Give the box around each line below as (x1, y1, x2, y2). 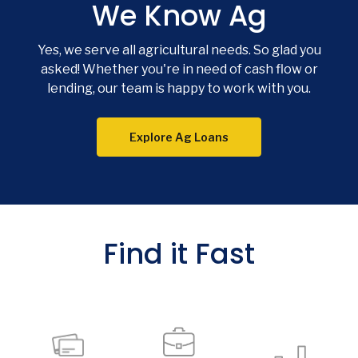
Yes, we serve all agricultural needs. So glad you (37, 42, 321, 58)
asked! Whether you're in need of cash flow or (40, 62, 318, 78)
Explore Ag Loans (129, 130, 229, 145)
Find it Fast (103, 234, 255, 274)
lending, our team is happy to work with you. (47, 81, 311, 97)
